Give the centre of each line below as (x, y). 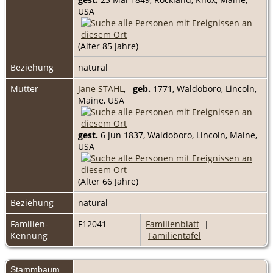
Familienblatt (172, 224)
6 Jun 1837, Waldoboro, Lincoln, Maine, (178, 135)
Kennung (29, 235)
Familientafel (175, 235)
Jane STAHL (101, 88)
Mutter (24, 88)
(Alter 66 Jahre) (108, 181)
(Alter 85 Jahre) (108, 46)
